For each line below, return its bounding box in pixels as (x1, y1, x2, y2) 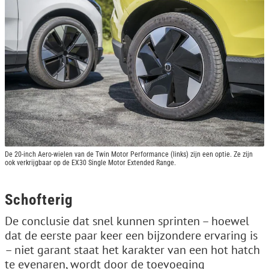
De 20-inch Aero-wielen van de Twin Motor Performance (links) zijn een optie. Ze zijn (5, 150, 253, 159)
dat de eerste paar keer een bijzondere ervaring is (5, 227, 258, 243)
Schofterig (5, 190, 73, 208)
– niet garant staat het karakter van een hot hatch (5, 241, 260, 258)
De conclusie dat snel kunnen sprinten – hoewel (5, 213, 249, 229)
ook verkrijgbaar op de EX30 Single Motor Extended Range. (5, 158, 176, 167)
